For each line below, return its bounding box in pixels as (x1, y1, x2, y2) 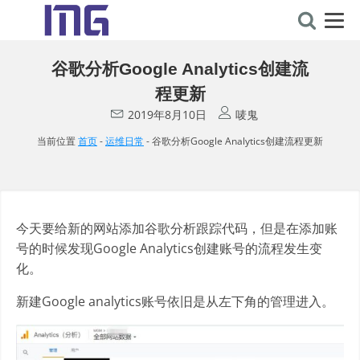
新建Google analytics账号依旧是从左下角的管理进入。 (16, 292, 334, 310)
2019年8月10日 (127, 107, 207, 122)
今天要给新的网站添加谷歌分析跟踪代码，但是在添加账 (16, 219, 337, 237)
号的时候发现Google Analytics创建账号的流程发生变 (16, 239, 322, 257)
